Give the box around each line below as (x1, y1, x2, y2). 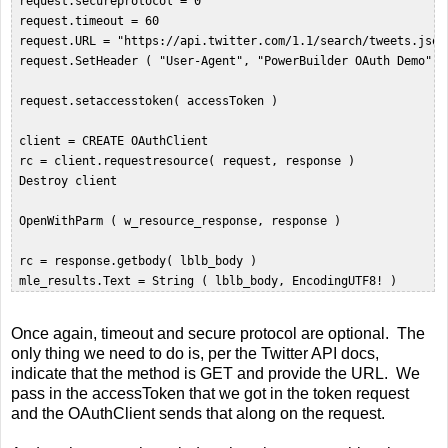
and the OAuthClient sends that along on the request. (11, 405, 385, 423)
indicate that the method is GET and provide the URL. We (11, 365, 420, 383)
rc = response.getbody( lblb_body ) (12, 254, 271, 269)
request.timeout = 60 (12, 14, 173, 29)
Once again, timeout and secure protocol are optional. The (11, 325, 425, 343)
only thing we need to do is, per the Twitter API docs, (11, 345, 379, 363)
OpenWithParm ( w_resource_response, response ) (12, 214, 355, 229)
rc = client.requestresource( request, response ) (12, 154, 369, 169)
